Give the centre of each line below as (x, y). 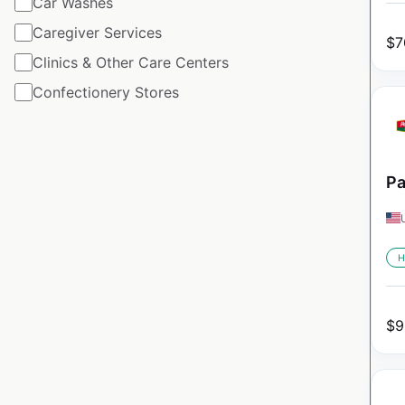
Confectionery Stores (106, 92)
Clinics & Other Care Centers (131, 62)
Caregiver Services (97, 32)
